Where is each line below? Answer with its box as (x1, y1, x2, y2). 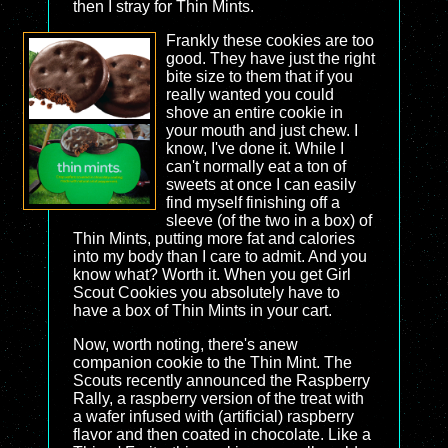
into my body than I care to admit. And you (73, 248, 367, 265)
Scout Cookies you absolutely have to (73, 284, 340, 301)
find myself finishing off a (165, 194, 340, 211)
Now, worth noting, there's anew (73, 336, 298, 353)
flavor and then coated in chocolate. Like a (73, 426, 371, 443)
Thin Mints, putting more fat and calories (73, 230, 355, 247)
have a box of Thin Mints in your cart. (73, 302, 332, 319)
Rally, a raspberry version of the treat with (73, 390, 364, 407)
